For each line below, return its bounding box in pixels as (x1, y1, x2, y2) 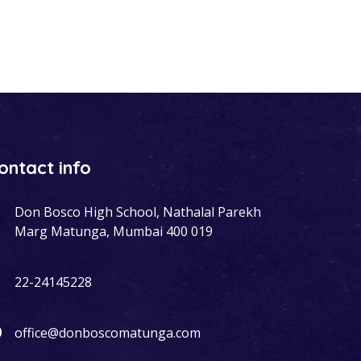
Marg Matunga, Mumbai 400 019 (15, 222, 213, 240)
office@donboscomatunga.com (15, 323, 201, 342)
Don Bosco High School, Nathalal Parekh (15, 202, 261, 221)
